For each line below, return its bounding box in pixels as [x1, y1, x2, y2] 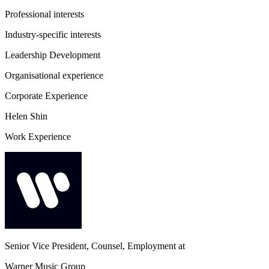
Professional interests [5, 9, 84, 19]
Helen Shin [5, 111, 47, 121]
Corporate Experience [5, 91, 88, 101]
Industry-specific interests [5, 29, 101, 40]
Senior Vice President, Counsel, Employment [5, 241, 176, 251]
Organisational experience [5, 70, 103, 80]
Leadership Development [5, 50, 100, 60]
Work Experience [5, 131, 71, 142]
